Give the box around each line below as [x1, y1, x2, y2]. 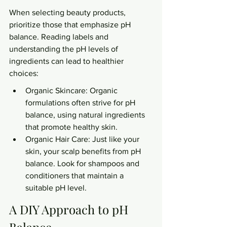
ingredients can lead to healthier [9, 57, 126, 65]
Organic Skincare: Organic [25, 86, 120, 95]
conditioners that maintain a [25, 171, 126, 180]
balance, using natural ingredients [25, 110, 147, 119]
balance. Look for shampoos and [25, 159, 141, 168]
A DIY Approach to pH [9, 201, 131, 217]
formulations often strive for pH [25, 98, 137, 107]
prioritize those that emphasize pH [9, 20, 133, 29]
